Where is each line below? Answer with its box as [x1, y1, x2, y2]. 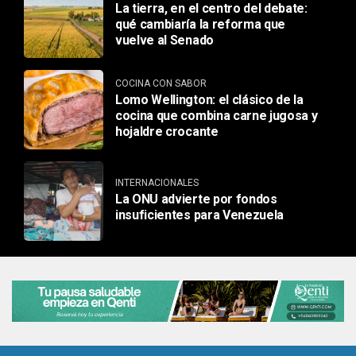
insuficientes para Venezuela [115, 207, 284, 223]
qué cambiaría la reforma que [115, 17, 286, 33]
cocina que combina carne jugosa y [115, 108, 318, 124]
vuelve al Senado [115, 33, 214, 48]
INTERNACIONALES [115, 177, 199, 189]
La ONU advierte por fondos [115, 192, 277, 207]
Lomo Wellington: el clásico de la [115, 92, 304, 108]
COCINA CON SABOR [115, 78, 207, 90]
